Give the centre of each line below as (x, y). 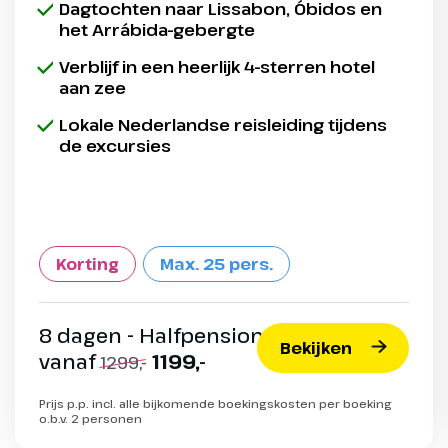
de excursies (115, 146)
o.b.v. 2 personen (90, 419)
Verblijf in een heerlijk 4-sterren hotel (217, 67)
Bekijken (315, 348)
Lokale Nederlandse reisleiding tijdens (223, 125)
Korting (87, 264)
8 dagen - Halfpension (151, 336)
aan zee (92, 88)
